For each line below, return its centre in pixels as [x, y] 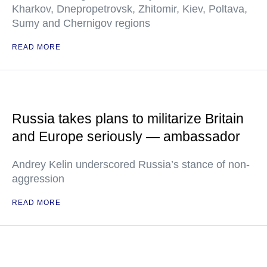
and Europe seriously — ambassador [126, 136]
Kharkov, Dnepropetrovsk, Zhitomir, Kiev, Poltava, [130, 9]
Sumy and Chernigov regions [81, 23]
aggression [38, 179]
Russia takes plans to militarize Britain [128, 119]
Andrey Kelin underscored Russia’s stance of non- [131, 164]
